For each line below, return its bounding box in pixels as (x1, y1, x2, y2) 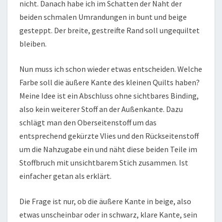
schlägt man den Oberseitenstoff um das (19, 117, 157, 127)
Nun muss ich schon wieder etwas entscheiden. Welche (19, 63, 202, 74)
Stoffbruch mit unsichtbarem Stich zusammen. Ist (19, 157, 188, 167)
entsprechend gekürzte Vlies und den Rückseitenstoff (19, 130, 199, 141)
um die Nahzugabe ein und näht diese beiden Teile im (19, 144, 197, 154)
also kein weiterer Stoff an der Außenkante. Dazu (19, 104, 183, 114)
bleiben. (19, 38, 47, 49)
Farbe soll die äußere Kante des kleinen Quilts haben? (19, 77, 200, 87)
